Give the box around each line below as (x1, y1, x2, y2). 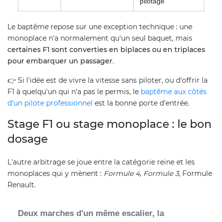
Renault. (7, 180, 36, 190)
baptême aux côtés (141, 87, 207, 97)
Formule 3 (143, 169, 179, 178)
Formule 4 (104, 169, 140, 178)
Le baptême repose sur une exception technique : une (7, 22, 192, 32)
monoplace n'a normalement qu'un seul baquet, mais (7, 34, 192, 43)
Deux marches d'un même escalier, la (18, 209, 164, 219)
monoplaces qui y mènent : (7, 169, 104, 178)
